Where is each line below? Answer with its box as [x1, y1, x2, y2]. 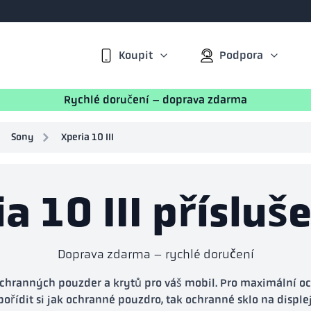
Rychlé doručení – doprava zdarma [64, 93, 247, 106]
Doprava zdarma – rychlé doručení [57, 247, 254, 261]
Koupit [119, 48, 153, 62]
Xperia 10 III [61, 131, 114, 143]
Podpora [219, 48, 263, 62]
